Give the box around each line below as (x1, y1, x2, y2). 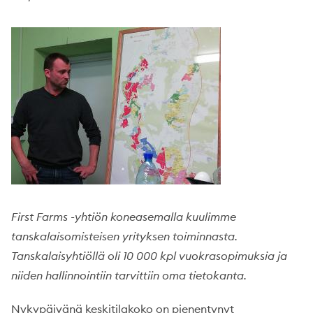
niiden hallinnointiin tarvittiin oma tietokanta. (11, 268, 247, 282)
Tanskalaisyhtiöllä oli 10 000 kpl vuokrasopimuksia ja (11, 249, 287, 263)
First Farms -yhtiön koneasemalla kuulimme (11, 210, 236, 224)
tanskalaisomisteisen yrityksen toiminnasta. (11, 229, 238, 243)
